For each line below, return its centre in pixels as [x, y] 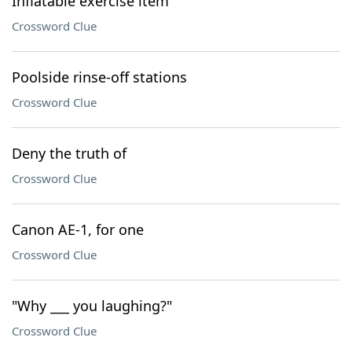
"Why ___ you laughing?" [92, 306]
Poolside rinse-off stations [99, 77]
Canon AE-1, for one [78, 229]
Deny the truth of [69, 153]
